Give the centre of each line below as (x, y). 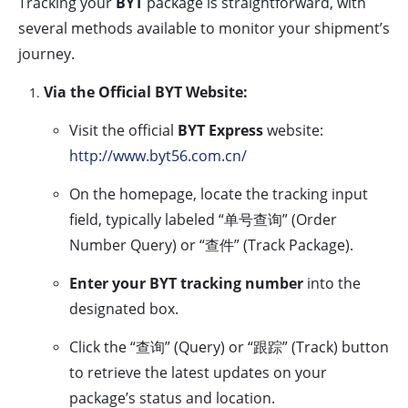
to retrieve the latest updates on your (198, 373)
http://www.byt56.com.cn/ (158, 156)
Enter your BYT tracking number (186, 284)
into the (332, 284)
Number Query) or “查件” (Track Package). (211, 245)
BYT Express (220, 131)
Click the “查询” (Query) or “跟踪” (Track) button (229, 347)
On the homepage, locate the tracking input (219, 194)
